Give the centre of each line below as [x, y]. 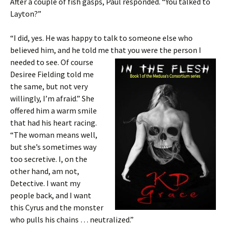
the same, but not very [49, 86]
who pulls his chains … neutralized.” [72, 219]
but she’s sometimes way [53, 147]
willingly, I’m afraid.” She [52, 98]
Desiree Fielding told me [52, 74]
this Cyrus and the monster [57, 207]
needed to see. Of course [52, 62]
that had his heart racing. [53, 123]
